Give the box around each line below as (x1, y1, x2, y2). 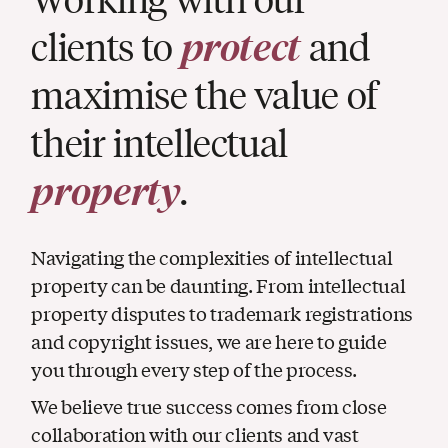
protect (180, 21, 302, 72)
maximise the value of (31, 69, 379, 120)
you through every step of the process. (31, 355, 358, 382)
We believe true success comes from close (31, 392, 387, 419)
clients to (31, 21, 181, 72)
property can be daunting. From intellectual (31, 271, 406, 298)
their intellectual (31, 117, 289, 168)
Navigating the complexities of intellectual (31, 243, 393, 270)
